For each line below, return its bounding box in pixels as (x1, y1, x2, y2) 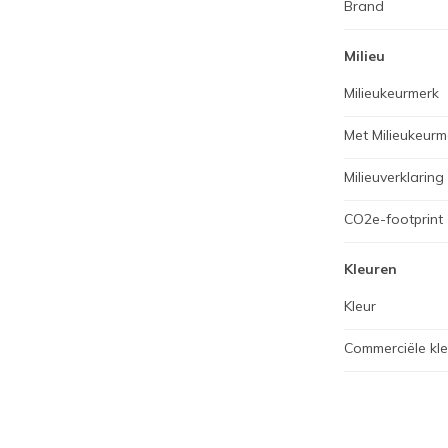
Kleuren (344, 260, 397, 278)
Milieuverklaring (344, 168, 444, 186)
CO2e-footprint (344, 210, 443, 228)
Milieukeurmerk (344, 84, 439, 102)
